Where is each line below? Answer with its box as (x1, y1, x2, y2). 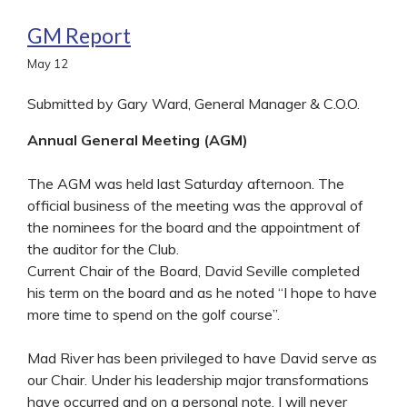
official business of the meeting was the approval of (27, 195, 363, 214)
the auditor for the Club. (27, 239, 179, 258)
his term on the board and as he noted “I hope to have (27, 283, 377, 302)
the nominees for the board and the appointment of (27, 217, 361, 236)
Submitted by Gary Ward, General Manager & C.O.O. (27, 94, 360, 113)
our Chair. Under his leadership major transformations (27, 370, 369, 389)
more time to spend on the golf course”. (27, 304, 280, 323)
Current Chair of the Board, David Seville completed (27, 261, 360, 280)
